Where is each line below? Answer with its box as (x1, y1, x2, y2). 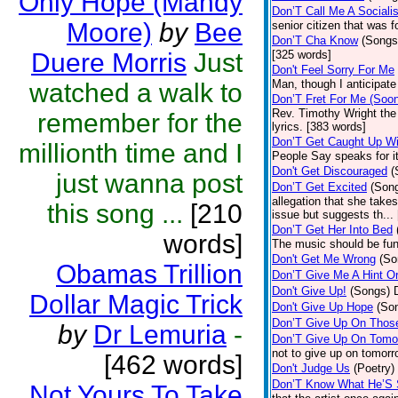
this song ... (47, 199, 183, 228)
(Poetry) (354, 362, 394, 375)
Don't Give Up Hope (272, 300, 373, 314)
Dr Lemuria (93, 320, 227, 349)
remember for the (37, 108, 243, 138)
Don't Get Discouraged (272, 164, 387, 178)
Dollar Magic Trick (29, 290, 243, 319)
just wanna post (56, 169, 243, 198)
